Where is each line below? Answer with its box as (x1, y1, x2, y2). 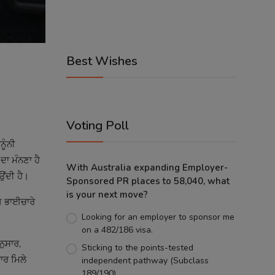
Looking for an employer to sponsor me (81, 211, 234, 223)
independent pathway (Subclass (81, 255, 209, 266)
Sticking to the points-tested (81, 242, 193, 254)
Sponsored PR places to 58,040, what (66, 175, 230, 187)
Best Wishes (66, 53, 137, 69)
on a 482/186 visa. (81, 224, 153, 236)
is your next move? (66, 188, 148, 201)
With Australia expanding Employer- (66, 161, 228, 174)
